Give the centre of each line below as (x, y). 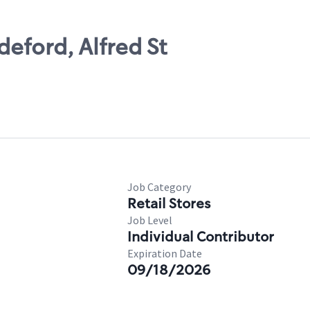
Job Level (150, 220)
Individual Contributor (201, 237)
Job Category (159, 187)
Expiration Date (165, 253)
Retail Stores (169, 203)
